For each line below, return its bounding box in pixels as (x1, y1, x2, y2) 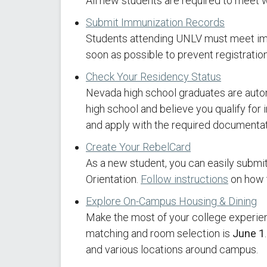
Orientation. (86, 173, 141, 185)
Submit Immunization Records (86, 16, 225, 29)
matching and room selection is (86, 227, 232, 240)
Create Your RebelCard (86, 141, 191, 153)
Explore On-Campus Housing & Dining (86, 195, 257, 207)
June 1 (232, 227, 265, 240)
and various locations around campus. (86, 243, 258, 256)
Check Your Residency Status (86, 70, 221, 83)
